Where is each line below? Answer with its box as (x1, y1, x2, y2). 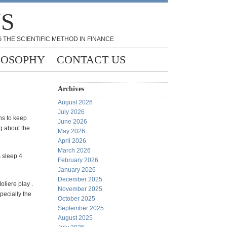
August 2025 (58, 214, 93, 221)
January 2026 (58, 166, 96, 173)
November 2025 (58, 185, 102, 193)
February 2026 (58, 157, 98, 164)
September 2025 (58, 205, 104, 212)
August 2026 (58, 99, 93, 106)
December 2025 (58, 176, 102, 183)
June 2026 (58, 118, 87, 125)
